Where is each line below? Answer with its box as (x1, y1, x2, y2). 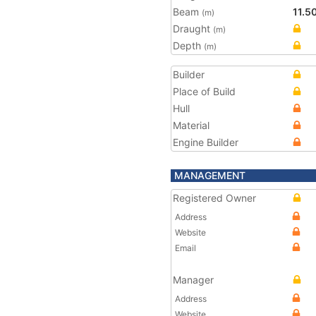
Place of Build (173, 85, 236, 97)
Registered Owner (173, 192, 256, 204)
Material (173, 119, 209, 131)
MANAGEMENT (174, 169, 245, 181)
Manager (173, 274, 214, 286)
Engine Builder (173, 136, 238, 148)
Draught (173, 23, 213, 35)
